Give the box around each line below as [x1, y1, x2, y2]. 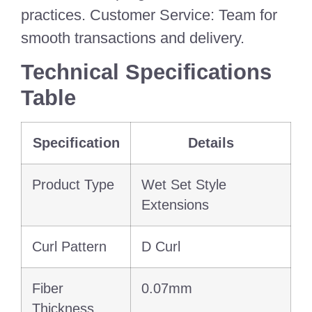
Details [187, 135, 234, 151]
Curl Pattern [32, 239, 107, 255]
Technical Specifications [21, 60, 272, 85]
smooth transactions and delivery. [21, 29, 244, 47]
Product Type [32, 177, 114, 193]
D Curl [141, 239, 180, 255]
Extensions [141, 197, 209, 213]
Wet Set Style [141, 177, 226, 193]
